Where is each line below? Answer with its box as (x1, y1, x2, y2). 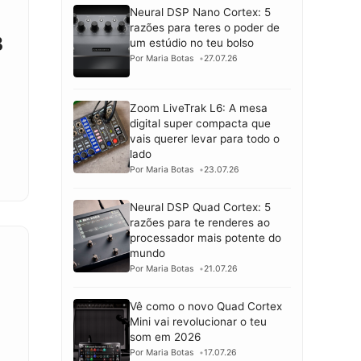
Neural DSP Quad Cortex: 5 (130, 200, 271, 214)
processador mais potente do (130, 230, 281, 244)
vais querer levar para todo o (130, 131, 280, 145)
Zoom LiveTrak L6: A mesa (130, 101, 268, 114)
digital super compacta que (130, 116, 271, 130)
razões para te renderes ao (130, 215, 270, 229)
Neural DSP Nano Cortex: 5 (130, 5, 271, 19)
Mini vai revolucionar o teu (130, 314, 267, 328)
